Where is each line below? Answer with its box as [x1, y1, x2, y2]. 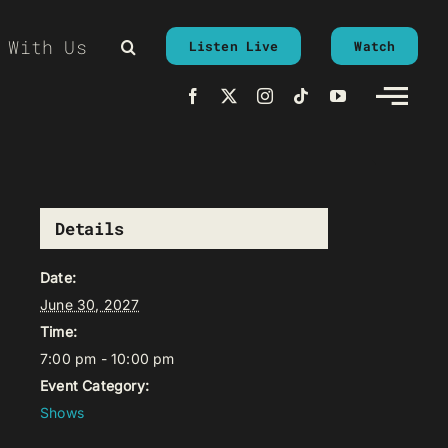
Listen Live [188, 37, 279, 55]
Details [55, 217, 124, 240]
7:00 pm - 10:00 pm [40, 350, 175, 367]
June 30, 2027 [40, 296, 140, 313]
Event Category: [40, 377, 149, 394]
